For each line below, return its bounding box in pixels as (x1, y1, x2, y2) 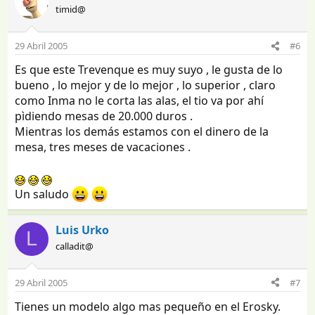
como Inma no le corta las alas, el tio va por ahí (15, 93, 264, 109)
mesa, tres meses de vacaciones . (15, 139, 191, 155)
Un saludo (15, 186, 72, 202)
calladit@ (56, 239, 94, 252)
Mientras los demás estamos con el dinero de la (15, 124, 269, 140)
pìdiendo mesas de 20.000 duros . (15, 108, 193, 124)
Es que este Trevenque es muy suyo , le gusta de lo (15, 62, 283, 78)
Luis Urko (56, 221, 110, 238)
